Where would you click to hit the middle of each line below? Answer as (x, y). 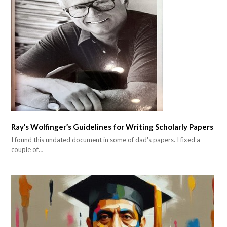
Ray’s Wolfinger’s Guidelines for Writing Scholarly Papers (112, 126)
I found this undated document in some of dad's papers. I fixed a (106, 140)
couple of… (27, 150)
